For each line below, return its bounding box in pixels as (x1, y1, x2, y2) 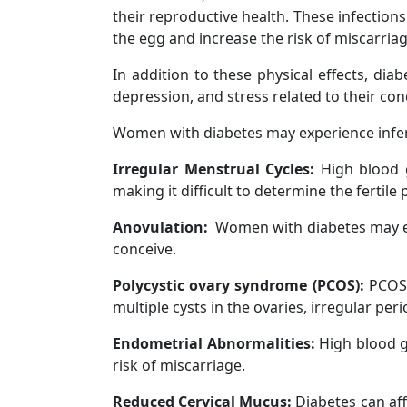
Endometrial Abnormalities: (113, 333, 315, 353)
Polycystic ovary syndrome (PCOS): (113, 274, 369, 295)
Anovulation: (113, 216, 216, 237)
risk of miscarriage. (113, 354, 245, 375)
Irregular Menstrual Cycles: (113, 158, 321, 179)
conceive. (113, 238, 176, 259)
